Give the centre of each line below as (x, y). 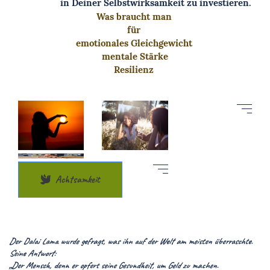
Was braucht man (135, 17)
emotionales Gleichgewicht (135, 43)
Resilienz (135, 70)
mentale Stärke (135, 56)
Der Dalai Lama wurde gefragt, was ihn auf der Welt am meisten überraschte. (131, 241)
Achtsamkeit (78, 179)
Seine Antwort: (32, 253)
